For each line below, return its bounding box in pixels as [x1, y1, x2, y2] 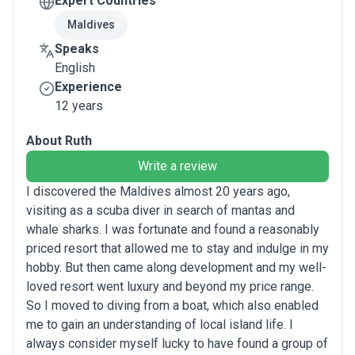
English [55, 60, 95, 75]
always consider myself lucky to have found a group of [26, 336, 328, 351]
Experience [55, 79, 122, 94]
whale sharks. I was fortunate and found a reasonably [26, 222, 319, 237]
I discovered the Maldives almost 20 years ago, [26, 184, 290, 199]
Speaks [55, 41, 99, 56]
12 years [55, 98, 103, 113]
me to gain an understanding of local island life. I [26, 317, 293, 332]
